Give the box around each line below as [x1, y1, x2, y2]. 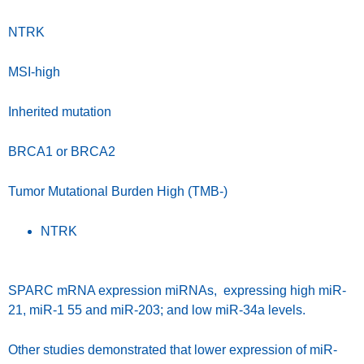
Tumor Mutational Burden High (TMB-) [8, 184, 227, 199]
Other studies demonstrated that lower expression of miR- [8, 343, 337, 357]
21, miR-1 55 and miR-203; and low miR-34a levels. [8, 303, 305, 318]
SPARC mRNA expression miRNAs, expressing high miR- [8, 284, 346, 298]
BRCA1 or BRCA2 [8, 145, 281, 159]
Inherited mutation [8, 105, 115, 119]
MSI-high [8, 65, 60, 80]
